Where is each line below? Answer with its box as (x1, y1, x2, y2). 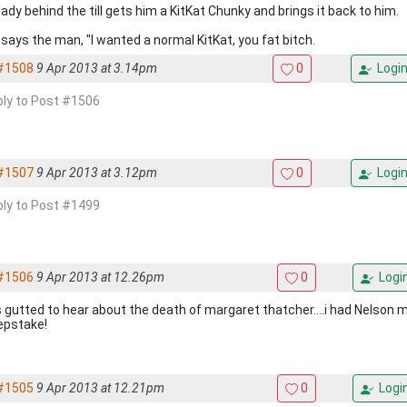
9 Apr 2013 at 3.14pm (36, 61, 157, 75)
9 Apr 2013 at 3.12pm (36, 165, 157, 180)
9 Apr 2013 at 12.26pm (36, 270, 164, 284)
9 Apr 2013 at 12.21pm (36, 381, 164, 395)
